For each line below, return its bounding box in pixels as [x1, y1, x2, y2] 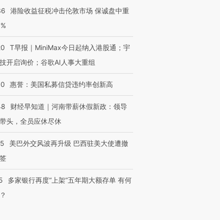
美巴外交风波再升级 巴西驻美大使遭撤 [9, 139, 128, 147]
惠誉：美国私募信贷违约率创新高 [10, 80, 113, 88]
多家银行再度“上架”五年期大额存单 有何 [8, 176, 132, 184]
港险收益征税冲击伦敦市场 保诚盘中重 [10, 6, 129, 15]
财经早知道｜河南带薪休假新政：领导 [10, 102, 127, 110]
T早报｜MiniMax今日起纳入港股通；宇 [10, 43, 130, 52]
